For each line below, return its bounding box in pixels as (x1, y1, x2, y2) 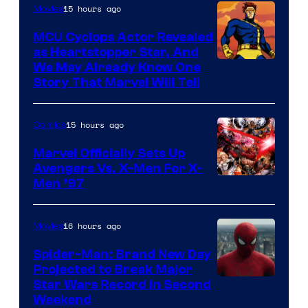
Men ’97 (33, 175, 85, 191)
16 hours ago (63, 219, 121, 232)
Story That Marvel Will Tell (33, 74, 200, 90)
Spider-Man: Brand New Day (33, 246, 211, 262)
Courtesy (217, 195, 271, 214)
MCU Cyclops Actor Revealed (33, 29, 213, 45)
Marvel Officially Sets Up (33, 145, 185, 161)
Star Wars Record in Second (33, 276, 211, 292)
